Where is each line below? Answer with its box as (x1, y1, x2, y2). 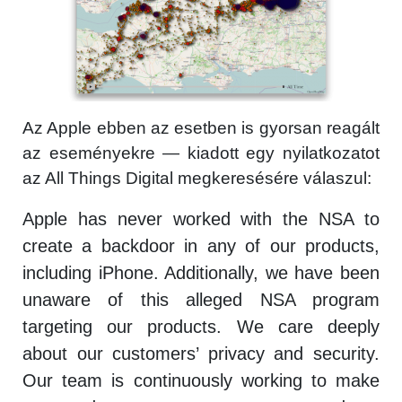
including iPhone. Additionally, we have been (22, 263, 380, 284)
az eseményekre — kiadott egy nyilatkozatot (22, 144, 380, 163)
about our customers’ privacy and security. (22, 344, 380, 364)
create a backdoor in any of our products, (22, 236, 380, 257)
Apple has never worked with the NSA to (22, 209, 380, 230)
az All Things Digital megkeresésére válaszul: (22, 169, 371, 188)
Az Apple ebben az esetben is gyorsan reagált (22, 118, 380, 138)
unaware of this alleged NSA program (22, 290, 380, 310)
